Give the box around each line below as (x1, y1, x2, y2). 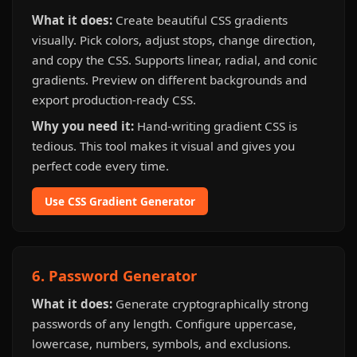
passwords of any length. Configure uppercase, (32, 316, 296, 331)
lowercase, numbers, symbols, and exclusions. (32, 335, 291, 351)
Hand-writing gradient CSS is (134, 118, 297, 134)
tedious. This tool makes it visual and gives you (32, 138, 295, 154)
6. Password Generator (32, 265, 197, 285)
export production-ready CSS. (32, 92, 196, 108)
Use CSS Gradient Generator (45, 194, 195, 209)
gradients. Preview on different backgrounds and (32, 72, 307, 88)
